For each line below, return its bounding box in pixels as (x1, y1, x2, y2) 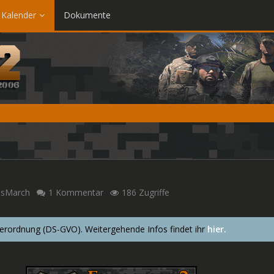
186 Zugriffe (119, 187, 169, 198)
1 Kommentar (46, 187, 103, 198)
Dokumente (64, 9, 111, 21)
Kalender (1, 9, 36, 21)
